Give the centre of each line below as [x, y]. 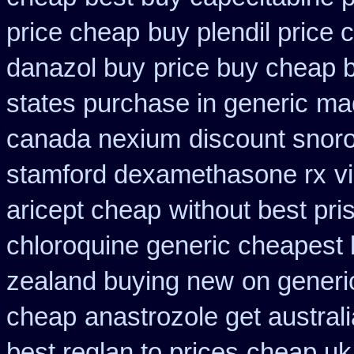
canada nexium [94, 139]
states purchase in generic [157, 104]
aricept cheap [84, 210]
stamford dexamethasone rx [166, 175]
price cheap [73, 32]
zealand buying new [120, 281]
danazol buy [76, 68]
